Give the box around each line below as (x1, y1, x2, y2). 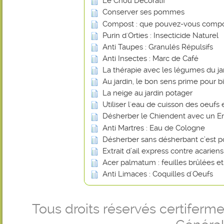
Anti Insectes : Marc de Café (102, 53, 198, 63)
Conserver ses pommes (102, 7, 184, 17)
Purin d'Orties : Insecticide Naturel (102, 30, 218, 40)
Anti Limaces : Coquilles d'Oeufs (102, 169, 213, 178)
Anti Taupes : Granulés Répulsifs (102, 42, 213, 51)
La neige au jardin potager (102, 88, 192, 98)
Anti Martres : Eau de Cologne (102, 123, 205, 132)
